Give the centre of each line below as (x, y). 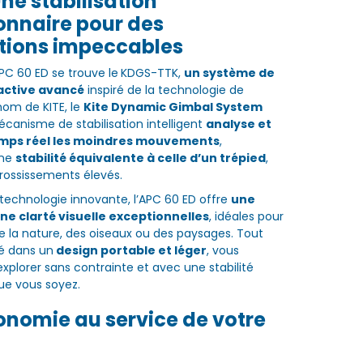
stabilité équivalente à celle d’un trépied (140, 158)
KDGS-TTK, (152, 73)
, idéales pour (246, 217)
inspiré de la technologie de (164, 90)
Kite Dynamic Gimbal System (173, 107)
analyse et (238, 124)
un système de (229, 73)
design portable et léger (130, 251)
